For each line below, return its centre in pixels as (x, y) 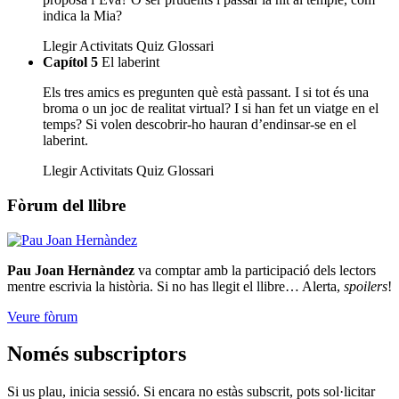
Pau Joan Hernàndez (71, 270)
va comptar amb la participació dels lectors (255, 270)
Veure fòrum (42, 316)
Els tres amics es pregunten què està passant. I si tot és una (206, 93)
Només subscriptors (97, 354)
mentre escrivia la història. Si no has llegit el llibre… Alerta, (175, 286)
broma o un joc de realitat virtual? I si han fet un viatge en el (211, 109)
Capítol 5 (70, 62)
